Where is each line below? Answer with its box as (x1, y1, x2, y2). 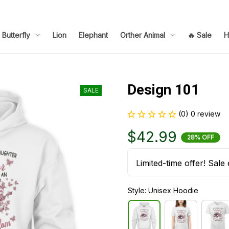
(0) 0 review (178, 109, 220, 118)
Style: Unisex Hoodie (128, 186, 198, 195)
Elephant (79, 30, 108, 39)
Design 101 (127, 81, 199, 98)
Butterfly (2, 30, 30, 39)
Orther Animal (120, 30, 165, 39)
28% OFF (187, 133, 214, 141)
